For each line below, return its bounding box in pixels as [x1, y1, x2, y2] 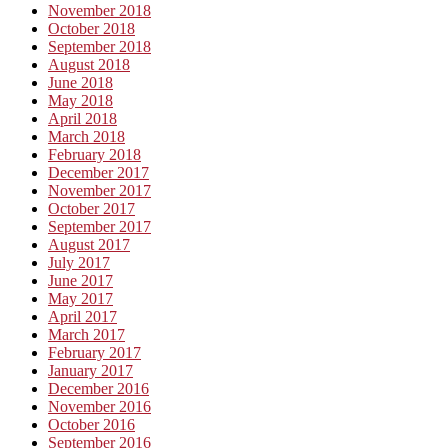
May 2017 [48, 289, 113, 307]
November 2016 [48, 397, 151, 415]
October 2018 [48, 19, 135, 37]
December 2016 [48, 379, 149, 397]
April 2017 [48, 307, 117, 325]
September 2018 [48, 37, 151, 55]
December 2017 [48, 163, 149, 181]
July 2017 [48, 253, 110, 271]
